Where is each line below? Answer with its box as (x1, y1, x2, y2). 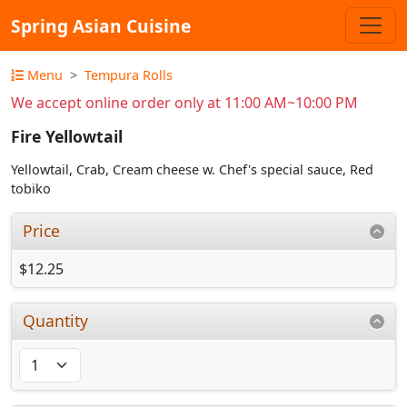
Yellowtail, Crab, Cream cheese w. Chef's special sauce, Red (11, 161, 373, 179)
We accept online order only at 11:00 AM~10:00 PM (11, 93, 358, 113)
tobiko (11, 180, 51, 198)
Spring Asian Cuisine (11, 13, 191, 38)
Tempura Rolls (84, 66, 173, 84)
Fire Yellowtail (11, 125, 123, 148)
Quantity (23, 309, 89, 332)
